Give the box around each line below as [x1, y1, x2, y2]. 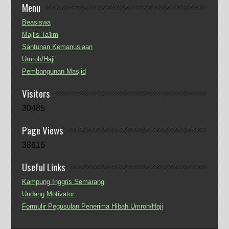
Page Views [21, 123, 63, 138]
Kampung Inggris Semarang [21, 178, 104, 186]
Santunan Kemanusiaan [21, 43, 93, 51]
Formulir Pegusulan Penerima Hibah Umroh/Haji [21, 202, 163, 211]
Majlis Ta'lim [21, 31, 58, 39]
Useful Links [21, 159, 65, 174]
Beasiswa [21, 18, 51, 27]
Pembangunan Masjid [21, 67, 86, 76]
